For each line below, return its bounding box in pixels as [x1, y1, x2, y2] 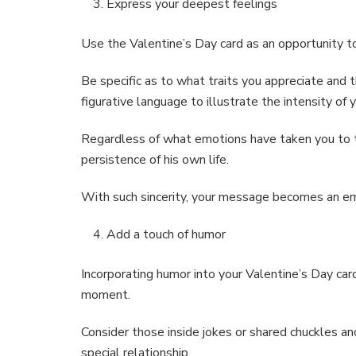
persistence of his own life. [81, 151, 229, 169]
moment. [81, 286, 130, 304]
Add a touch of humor [106, 226, 226, 244]
